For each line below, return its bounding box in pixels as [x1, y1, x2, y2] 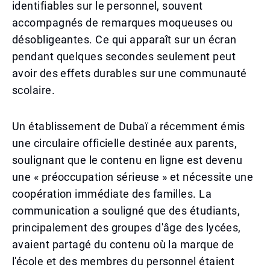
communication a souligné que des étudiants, [12, 204, 240, 217]
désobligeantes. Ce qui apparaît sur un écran [12, 33, 237, 46]
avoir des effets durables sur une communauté [12, 67, 247, 80]
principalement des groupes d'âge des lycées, [12, 221, 241, 234]
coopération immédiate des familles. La [12, 187, 212, 200]
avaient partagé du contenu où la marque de [12, 238, 234, 251]
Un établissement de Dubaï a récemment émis [12, 120, 245, 133]
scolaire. [12, 84, 55, 96]
